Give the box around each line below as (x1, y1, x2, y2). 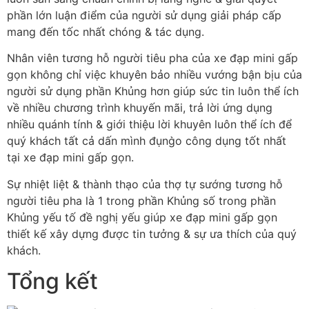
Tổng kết (7, 267, 98, 295)
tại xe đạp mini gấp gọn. (7, 150, 134, 165)
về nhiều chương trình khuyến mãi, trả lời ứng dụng (7, 101, 272, 115)
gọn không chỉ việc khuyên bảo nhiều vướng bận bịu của (7, 68, 302, 82)
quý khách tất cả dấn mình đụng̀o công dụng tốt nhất (7, 134, 286, 148)
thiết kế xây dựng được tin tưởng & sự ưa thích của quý (7, 226, 297, 241)
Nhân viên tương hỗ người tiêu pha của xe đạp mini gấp (7, 51, 298, 66)
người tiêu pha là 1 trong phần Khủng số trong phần (7, 193, 276, 208)
